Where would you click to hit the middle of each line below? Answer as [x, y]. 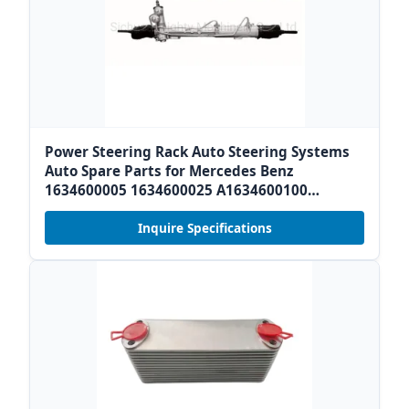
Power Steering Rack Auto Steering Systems [197, 152]
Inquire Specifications [204, 228]
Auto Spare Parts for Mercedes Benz [169, 171]
